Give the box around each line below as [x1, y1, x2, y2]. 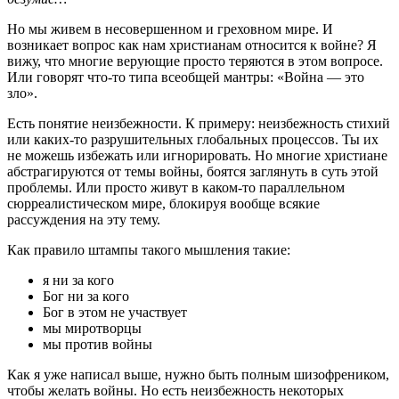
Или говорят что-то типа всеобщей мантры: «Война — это [7, 69, 364, 85]
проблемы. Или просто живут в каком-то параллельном [7, 179, 345, 195]
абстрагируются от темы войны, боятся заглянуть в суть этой [7, 163, 379, 179]
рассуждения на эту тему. [7, 211, 160, 227]
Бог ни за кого [43, 288, 129, 304]
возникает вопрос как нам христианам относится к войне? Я [7, 37, 377, 53]
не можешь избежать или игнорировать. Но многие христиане [7, 147, 387, 163]
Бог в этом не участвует [43, 304, 187, 320]
